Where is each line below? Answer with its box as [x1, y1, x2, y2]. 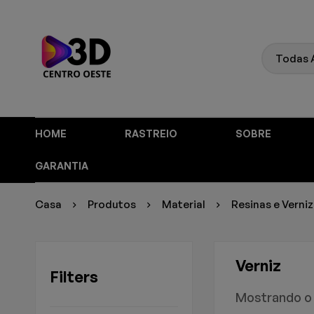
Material [162, 198, 205, 211]
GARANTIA [35, 160, 88, 172]
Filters [50, 267, 98, 286]
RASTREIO [125, 128, 177, 139]
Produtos [88, 198, 136, 211]
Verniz [235, 256, 281, 275]
